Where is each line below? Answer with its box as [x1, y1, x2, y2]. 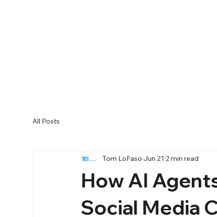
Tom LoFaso [102, 154, 142, 163]
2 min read [166, 154, 199, 163]
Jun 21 [143, 154, 165, 163]
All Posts [32, 117, 60, 126]
